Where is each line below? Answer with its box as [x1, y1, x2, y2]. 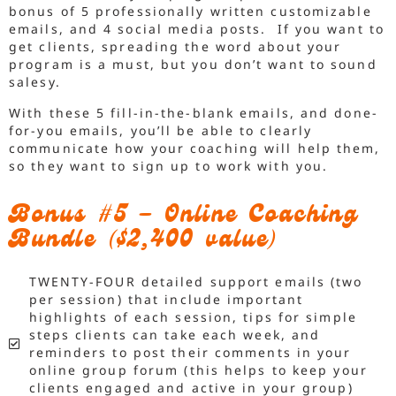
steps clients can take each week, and [28, 326, 321, 344]
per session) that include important [28, 291, 304, 308]
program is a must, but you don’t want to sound [9, 56, 377, 73]
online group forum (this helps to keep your [28, 362, 368, 379]
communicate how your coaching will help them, [9, 139, 381, 156]
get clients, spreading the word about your [9, 38, 342, 56]
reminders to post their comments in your [28, 344, 352, 362]
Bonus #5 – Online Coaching [9, 199, 359, 236]
